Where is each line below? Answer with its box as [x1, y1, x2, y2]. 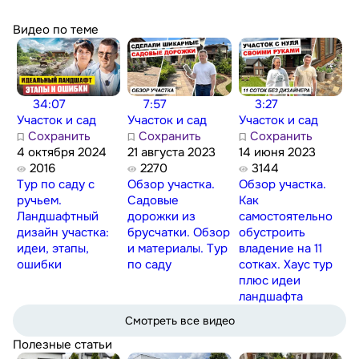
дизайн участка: [16, 224, 109, 240]
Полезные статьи [13, 336, 112, 353]
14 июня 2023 [239, 143, 317, 160]
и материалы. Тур [127, 240, 228, 256]
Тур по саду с [16, 175, 95, 192]
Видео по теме [13, 21, 99, 38]
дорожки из [127, 208, 196, 224]
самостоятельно [239, 208, 333, 224]
